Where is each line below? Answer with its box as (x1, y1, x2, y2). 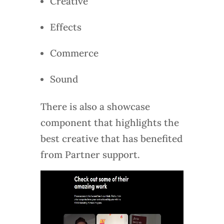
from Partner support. (40, 148, 140, 161)
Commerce (49, 47, 98, 59)
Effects (49, 21, 81, 33)
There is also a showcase (40, 100, 150, 113)
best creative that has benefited (40, 132, 182, 145)
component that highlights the (40, 116, 179, 129)
